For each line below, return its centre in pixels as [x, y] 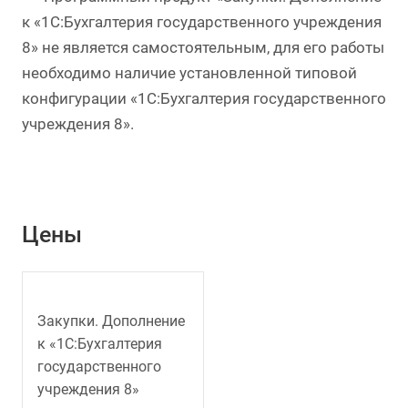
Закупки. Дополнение [111, 321]
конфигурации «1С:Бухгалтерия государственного [204, 99]
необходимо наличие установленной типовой [189, 73]
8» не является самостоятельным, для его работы [203, 48]
